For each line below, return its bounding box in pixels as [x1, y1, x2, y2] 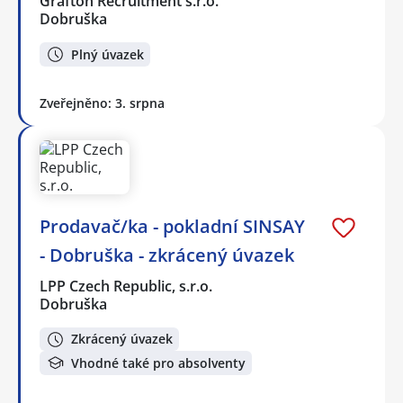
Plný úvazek [71, 45, 144, 63]
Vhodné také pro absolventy [71, 354, 246, 372]
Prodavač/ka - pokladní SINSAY [40, 213, 305, 238]
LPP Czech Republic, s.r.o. [40, 275, 214, 296]
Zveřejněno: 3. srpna [40, 94, 165, 112]
